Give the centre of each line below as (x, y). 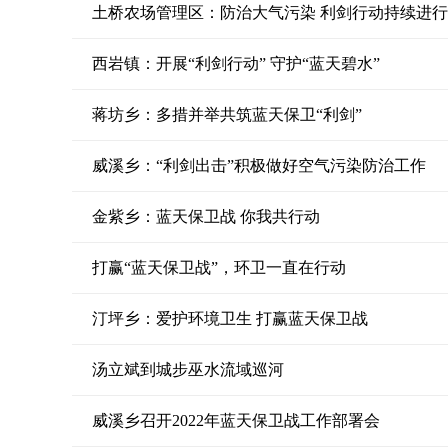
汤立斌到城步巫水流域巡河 (188, 369)
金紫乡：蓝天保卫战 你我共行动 (206, 216)
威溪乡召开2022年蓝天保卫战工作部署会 (236, 420)
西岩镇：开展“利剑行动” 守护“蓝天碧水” (236, 63)
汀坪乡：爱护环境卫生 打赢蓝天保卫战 (230, 318)
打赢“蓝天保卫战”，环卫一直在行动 (219, 267)
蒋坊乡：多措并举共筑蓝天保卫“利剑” (227, 114)
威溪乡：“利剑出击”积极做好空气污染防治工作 (259, 165)
